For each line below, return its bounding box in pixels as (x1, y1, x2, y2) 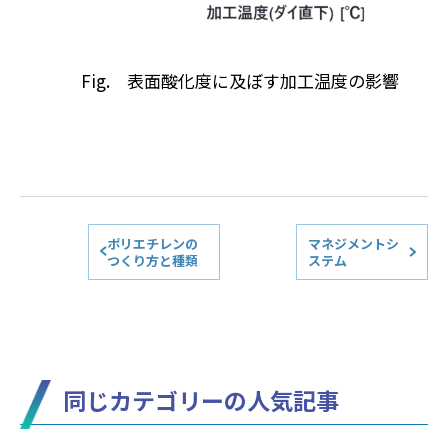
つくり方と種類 (107, 250, 199, 270)
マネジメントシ (308, 233, 400, 253)
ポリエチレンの (107, 233, 199, 253)
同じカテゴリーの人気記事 (62, 383, 339, 418)
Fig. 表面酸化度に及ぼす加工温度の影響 (80, 67, 399, 93)
